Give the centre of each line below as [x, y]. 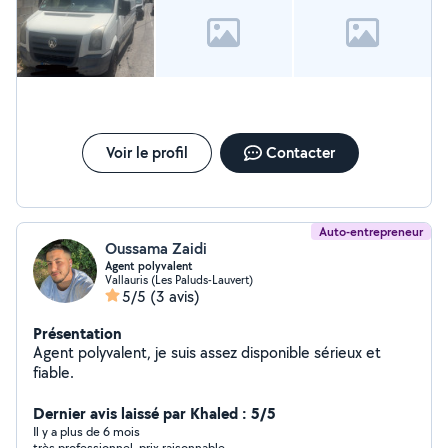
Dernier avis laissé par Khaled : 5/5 [154, 413]
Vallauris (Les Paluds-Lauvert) [179, 279]
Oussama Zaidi [156, 248]
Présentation [77, 333]
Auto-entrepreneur [371, 231]
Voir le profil [146, 152]
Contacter [300, 152]
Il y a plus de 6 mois [86, 431]
